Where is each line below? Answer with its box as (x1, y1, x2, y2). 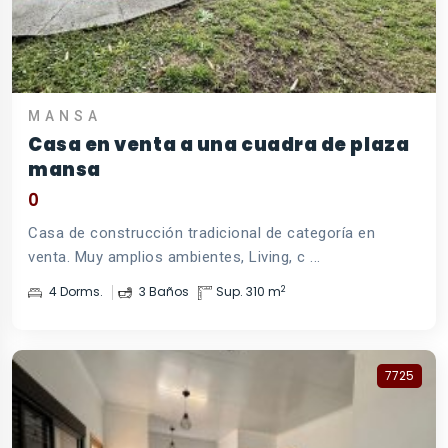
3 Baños (136, 283, 189, 301)
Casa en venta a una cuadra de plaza (28, 132, 410, 158)
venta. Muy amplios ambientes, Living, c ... (28, 248, 321, 267)
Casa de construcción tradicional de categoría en (28, 224, 375, 243)
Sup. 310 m (216, 283, 281, 301)
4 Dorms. (46, 283, 103, 301)
